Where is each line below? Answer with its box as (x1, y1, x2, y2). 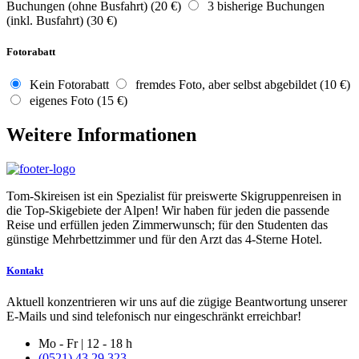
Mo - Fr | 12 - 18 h (38, 337, 132, 351)
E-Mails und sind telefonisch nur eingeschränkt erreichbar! (6, 309, 301, 324)
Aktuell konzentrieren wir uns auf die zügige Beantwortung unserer (6, 295, 347, 309)
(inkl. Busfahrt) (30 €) (6, 13, 117, 27)
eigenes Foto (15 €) (23, 93, 127, 107)
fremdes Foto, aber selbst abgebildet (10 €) (129, 77, 350, 91)
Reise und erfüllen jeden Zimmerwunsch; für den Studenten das (6, 217, 328, 232)
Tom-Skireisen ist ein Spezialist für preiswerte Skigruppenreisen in (6, 188, 341, 203)
